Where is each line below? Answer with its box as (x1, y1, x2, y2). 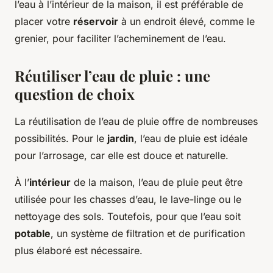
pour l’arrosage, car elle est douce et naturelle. (15, 149, 229, 162)
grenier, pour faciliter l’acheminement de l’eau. (15, 32, 226, 45)
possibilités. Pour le (15, 132, 107, 145)
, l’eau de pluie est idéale (134, 132, 247, 145)
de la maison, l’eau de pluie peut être (71, 176, 243, 189)
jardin (107, 132, 134, 145)
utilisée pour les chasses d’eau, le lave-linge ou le (15, 193, 241, 206)
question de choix (15, 84, 135, 104)
